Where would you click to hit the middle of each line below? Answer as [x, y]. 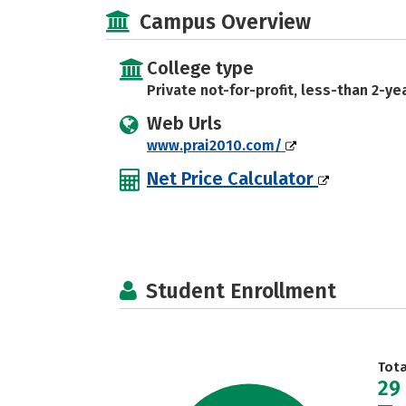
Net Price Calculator [232, 179]
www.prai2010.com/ [216, 145]
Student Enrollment [241, 291]
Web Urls [184, 123]
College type [200, 68]
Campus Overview [225, 22]
